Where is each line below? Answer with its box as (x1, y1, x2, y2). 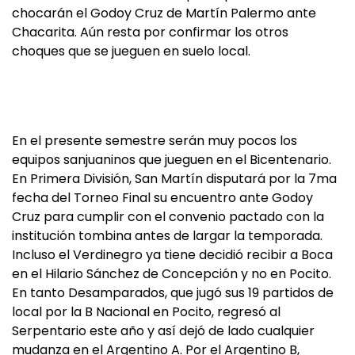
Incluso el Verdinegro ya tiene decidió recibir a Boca (12, 246, 333, 264)
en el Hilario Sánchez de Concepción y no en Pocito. (12, 265, 331, 283)
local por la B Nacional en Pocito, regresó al (12, 303, 281, 321)
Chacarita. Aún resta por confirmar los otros (12, 23, 288, 41)
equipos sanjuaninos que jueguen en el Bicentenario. (12, 151, 331, 169)
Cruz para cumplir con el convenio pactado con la (12, 208, 324, 226)
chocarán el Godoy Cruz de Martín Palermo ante (12, 4, 316, 22)
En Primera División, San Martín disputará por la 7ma (12, 170, 337, 188)
